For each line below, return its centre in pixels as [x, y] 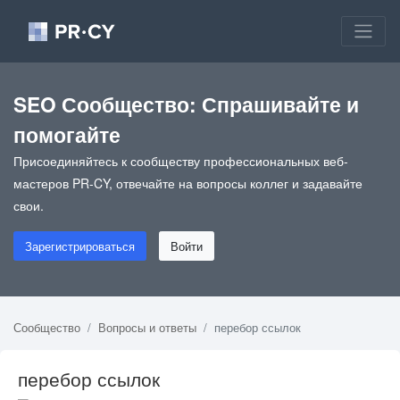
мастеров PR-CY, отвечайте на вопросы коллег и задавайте [188, 183]
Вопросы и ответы [147, 327]
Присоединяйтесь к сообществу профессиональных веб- [181, 160]
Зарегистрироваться [80, 246]
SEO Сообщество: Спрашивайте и [186, 104]
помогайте [67, 134]
